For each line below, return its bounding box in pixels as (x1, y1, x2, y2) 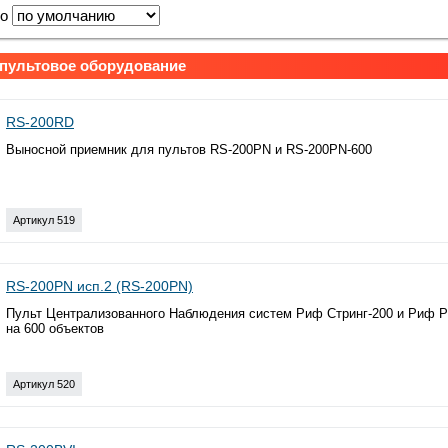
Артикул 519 (13, 213, 75, 226)
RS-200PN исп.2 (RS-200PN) (6, 277, 193, 294)
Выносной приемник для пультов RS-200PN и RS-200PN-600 (6, 141, 372, 157)
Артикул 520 (13, 377, 75, 390)
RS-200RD (6, 113, 74, 130)
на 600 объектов (6, 320, 104, 336)
